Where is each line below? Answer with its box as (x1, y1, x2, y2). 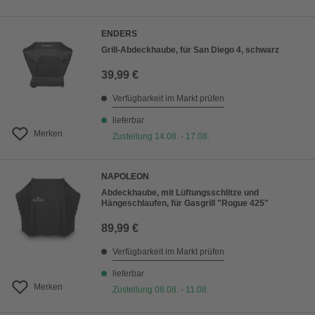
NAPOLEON (101, 172, 149, 182)
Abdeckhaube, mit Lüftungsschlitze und (101, 188, 259, 198)
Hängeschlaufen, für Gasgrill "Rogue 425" (101, 198, 269, 209)
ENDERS (101, 29, 137, 39)
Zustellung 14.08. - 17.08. (112, 131, 210, 142)
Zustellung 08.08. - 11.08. (112, 285, 209, 295)
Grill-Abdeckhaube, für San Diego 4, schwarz (101, 45, 279, 56)
